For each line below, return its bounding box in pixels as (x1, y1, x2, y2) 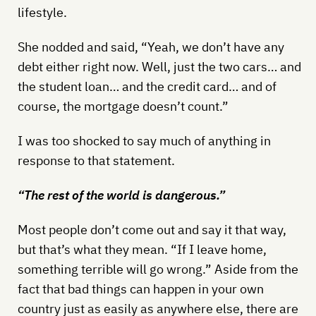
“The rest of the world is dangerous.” (17, 186, 225, 203)
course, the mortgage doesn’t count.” (17, 97, 229, 114)
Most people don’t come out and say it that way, (17, 221, 286, 238)
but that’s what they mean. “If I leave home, (17, 241, 267, 257)
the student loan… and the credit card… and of (17, 78, 276, 95)
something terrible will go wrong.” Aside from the (17, 260, 298, 277)
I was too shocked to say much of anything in (17, 132, 271, 149)
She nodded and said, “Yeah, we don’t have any (17, 38, 284, 55)
